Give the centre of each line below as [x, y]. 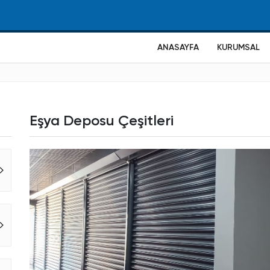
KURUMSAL [238, 48]
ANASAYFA [178, 48]
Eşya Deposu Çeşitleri [102, 121]
